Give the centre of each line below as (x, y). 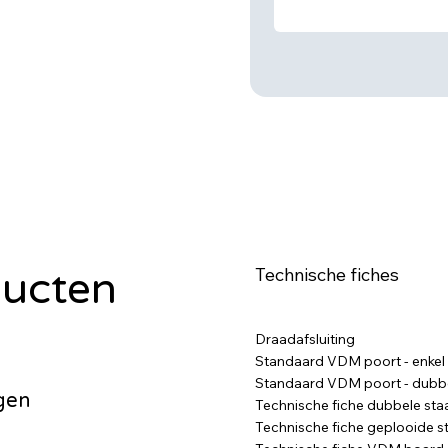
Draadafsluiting (305, 338)
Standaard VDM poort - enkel (350, 360)
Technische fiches (327, 273)
